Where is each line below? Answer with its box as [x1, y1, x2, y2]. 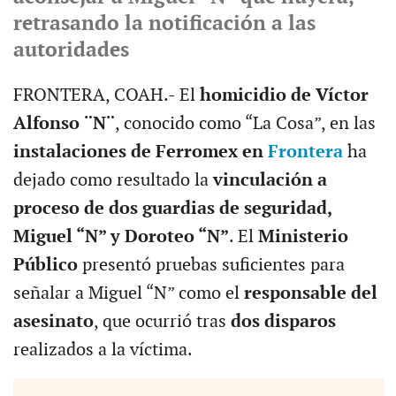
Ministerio [257, 225, 348, 247]
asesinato [12, 310, 94, 332]
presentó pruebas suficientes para [77, 254, 345, 276]
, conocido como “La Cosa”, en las [114, 112, 376, 134]
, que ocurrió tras [93, 310, 231, 332]
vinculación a [208, 169, 327, 191]
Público [12, 254, 78, 276]
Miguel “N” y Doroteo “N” [12, 225, 229, 247]
